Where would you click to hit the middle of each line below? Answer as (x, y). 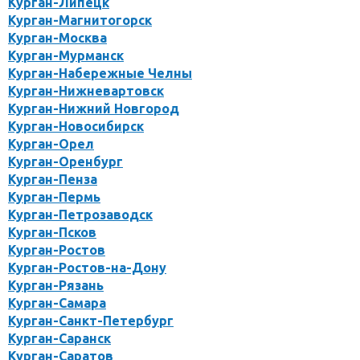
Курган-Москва (57, 38)
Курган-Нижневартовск (86, 91)
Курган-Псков (52, 232)
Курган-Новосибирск (76, 126)
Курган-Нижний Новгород (94, 108)
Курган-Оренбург (65, 162)
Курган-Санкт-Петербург (91, 321)
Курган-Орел (51, 144)
